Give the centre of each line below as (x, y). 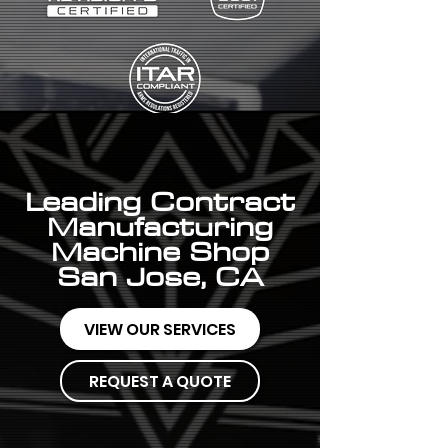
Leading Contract (160, 201)
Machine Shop (160, 251)
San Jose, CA (160, 276)
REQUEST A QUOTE (160, 381)
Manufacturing (160, 226)
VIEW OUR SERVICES (160, 329)
